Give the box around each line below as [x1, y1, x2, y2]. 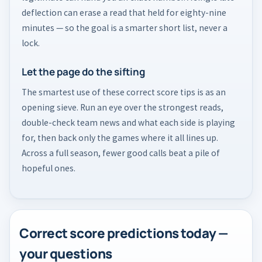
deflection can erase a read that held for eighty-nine [22, 7, 226, 19]
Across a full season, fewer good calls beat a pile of [22, 147, 220, 159]
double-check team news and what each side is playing [22, 117, 235, 129]
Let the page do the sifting [22, 65, 145, 79]
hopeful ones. [22, 163, 75, 174]
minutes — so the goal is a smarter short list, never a [22, 22, 227, 34]
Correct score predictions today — [19, 224, 228, 243]
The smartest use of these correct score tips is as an [22, 87, 226, 98]
